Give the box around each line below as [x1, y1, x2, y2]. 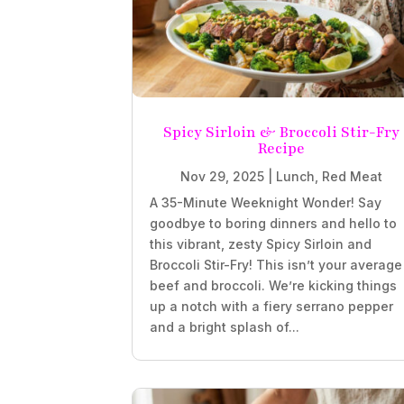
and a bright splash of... [150, 318, 300, 335]
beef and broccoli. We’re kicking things [150, 277, 398, 293]
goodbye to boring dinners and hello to [150, 215, 398, 231]
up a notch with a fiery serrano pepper [150, 298, 394, 314]
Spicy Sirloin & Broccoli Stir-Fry [162, 122, 399, 142]
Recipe [257, 138, 305, 159]
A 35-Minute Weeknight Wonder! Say [150, 194, 382, 210]
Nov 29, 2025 [179, 168, 264, 184]
